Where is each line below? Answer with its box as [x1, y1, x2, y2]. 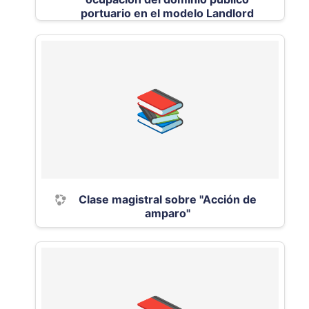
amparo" [144, 206, 190, 220]
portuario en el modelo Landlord [81, 6, 254, 20]
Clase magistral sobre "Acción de [78, 192, 257, 206]
